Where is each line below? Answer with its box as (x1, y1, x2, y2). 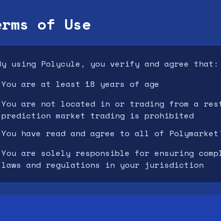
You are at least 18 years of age (1, 78, 159, 90)
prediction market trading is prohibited (1, 110, 194, 121)
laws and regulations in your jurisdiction (1, 159, 204, 171)
